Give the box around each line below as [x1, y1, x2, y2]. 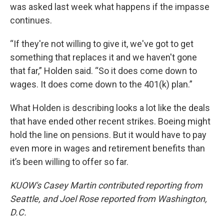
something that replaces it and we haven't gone [10, 52, 197, 62]
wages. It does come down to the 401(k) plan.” [10, 79, 192, 89]
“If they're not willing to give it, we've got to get [10, 38, 193, 49]
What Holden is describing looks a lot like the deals [10, 102, 210, 113]
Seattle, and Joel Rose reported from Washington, [10, 193, 207, 204]
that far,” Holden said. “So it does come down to [10, 65, 197, 76]
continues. [10, 15, 52, 25]
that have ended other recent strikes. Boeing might [10, 116, 210, 126]
